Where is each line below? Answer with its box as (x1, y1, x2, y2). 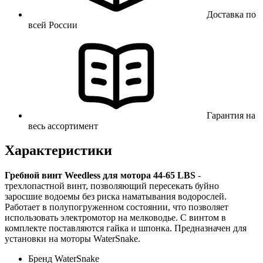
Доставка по (207, 9, 256, 19)
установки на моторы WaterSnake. (5, 234, 140, 244)
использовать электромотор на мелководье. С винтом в (5, 213, 226, 223)
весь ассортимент (28, 120, 98, 131)
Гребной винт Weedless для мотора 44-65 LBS (5, 170, 195, 181)
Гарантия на (207, 110, 255, 120)
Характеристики (5, 143, 112, 159)
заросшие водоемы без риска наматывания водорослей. (5, 191, 227, 202)
